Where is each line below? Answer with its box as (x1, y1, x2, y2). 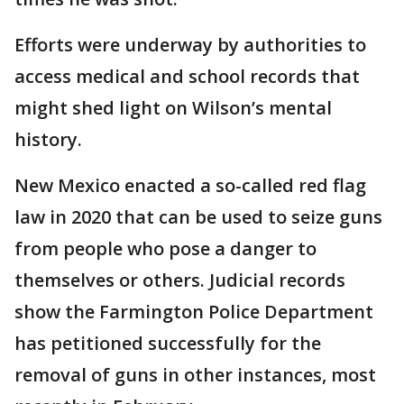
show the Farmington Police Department (14, 298, 373, 324)
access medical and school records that (14, 63, 360, 88)
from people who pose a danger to (14, 235, 317, 261)
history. (14, 126, 82, 151)
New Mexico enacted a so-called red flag (14, 172, 366, 197)
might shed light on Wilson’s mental (14, 95, 332, 120)
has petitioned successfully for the (14, 330, 321, 355)
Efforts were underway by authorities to (14, 32, 366, 57)
